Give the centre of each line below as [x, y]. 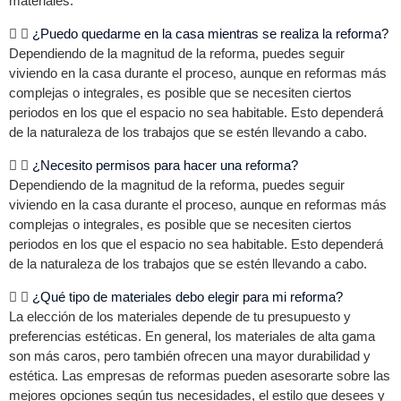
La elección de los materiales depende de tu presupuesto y [180, 316]
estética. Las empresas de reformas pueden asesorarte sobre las [200, 375]
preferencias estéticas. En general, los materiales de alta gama [192, 336]
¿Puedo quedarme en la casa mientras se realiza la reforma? [210, 34]
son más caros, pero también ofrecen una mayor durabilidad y [190, 356]
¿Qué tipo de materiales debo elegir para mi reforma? [188, 297]
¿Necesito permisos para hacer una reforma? [165, 165]
